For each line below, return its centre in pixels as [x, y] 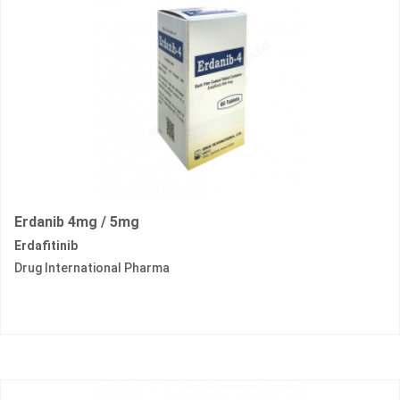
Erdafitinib [46, 246]
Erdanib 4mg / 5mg [77, 222]
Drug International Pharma [92, 268]
